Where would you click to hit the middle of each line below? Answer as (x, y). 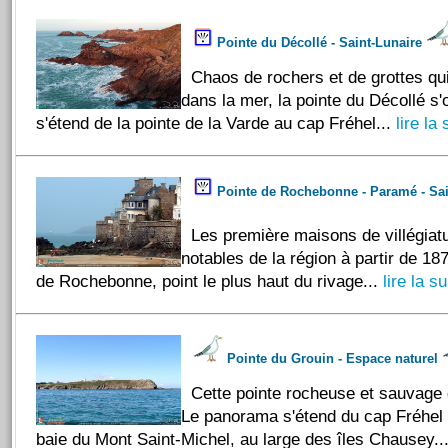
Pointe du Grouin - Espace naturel (332, 358)
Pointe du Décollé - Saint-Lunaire (319, 42)
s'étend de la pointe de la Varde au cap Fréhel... (213, 123)
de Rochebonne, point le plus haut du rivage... (207, 281)
